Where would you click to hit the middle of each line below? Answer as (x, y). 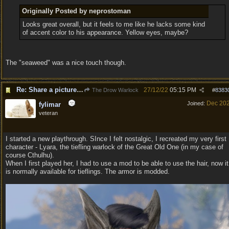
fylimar (50, 105)
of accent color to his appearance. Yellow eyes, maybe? (105, 32)
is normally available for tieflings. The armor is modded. (88, 171)
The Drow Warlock (114, 90)
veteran (48, 113)
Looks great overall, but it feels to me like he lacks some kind (113, 24)
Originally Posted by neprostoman (76, 11)
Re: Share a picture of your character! (80, 90)
